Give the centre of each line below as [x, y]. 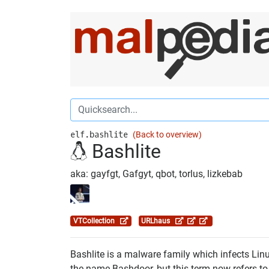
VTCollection [96, 221]
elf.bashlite [101, 134]
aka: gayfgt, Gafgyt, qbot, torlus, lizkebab [156, 174]
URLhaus [159, 221]
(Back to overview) [167, 134]
